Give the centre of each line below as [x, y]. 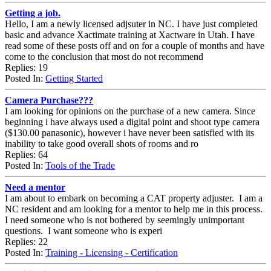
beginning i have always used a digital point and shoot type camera [132, 122]
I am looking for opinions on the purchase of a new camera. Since [130, 111]
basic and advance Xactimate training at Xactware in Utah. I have [130, 34]
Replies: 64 [26, 154]
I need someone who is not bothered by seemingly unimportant [125, 220]
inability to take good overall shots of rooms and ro [102, 143]
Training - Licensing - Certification [112, 252]
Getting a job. [33, 13]
